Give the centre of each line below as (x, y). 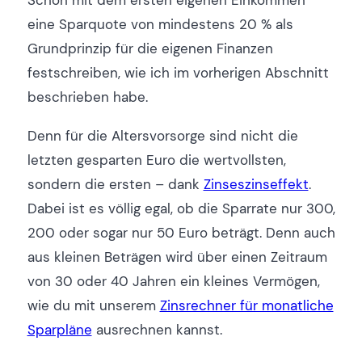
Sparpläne (59, 329)
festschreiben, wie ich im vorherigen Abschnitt (178, 73)
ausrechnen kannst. (157, 329)
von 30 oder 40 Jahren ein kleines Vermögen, (173, 281)
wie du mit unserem (93, 305)
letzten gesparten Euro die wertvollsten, (156, 160)
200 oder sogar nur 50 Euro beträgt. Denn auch (181, 232)
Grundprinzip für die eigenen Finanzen (150, 49)
